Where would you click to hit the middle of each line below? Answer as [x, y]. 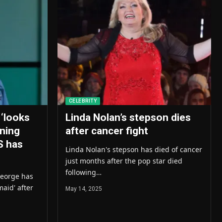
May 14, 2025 [83, 189]
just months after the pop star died [124, 161]
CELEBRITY [83, 101]
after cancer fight [107, 131]
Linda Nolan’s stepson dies [128, 118]
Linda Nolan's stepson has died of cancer [134, 150]
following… [83, 172]
